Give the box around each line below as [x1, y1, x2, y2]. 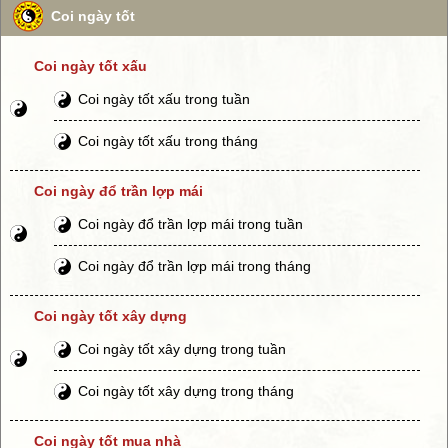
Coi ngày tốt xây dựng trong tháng [77, 382, 294, 399]
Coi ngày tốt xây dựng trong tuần [77, 340, 286, 357]
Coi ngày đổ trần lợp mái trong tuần [77, 215, 303, 232]
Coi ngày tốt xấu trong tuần [77, 90, 250, 107]
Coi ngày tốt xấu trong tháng [77, 132, 258, 149]
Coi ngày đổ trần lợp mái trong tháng [77, 257, 311, 274]
